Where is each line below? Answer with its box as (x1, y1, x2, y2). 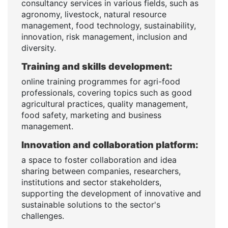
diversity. (21, 42, 56, 53)
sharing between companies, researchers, (21, 165, 181, 176)
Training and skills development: (21, 61, 173, 72)
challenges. (21, 210, 64, 221)
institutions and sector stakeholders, (21, 177, 161, 187)
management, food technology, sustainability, (21, 20, 196, 31)
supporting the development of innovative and (21, 188, 201, 198)
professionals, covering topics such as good (21, 87, 192, 98)
